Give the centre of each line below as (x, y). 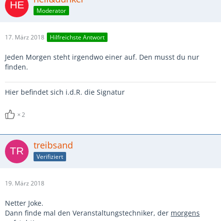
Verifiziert (50, 156)
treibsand (53, 145)
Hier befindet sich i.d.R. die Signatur (65, 92)
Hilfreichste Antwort (77, 37)
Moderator (51, 10)
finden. (17, 67)
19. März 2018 (25, 183)
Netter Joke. (24, 203)
